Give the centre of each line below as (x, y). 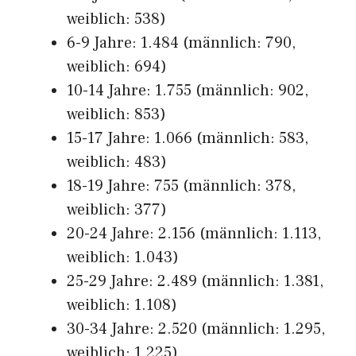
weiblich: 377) (117, 210)
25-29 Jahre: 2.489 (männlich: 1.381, (195, 281)
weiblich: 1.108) (122, 305)
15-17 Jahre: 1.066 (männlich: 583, (188, 138)
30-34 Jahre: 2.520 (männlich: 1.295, (196, 329)
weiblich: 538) (116, 19)
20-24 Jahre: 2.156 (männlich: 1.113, (194, 234)
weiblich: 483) (117, 162)
